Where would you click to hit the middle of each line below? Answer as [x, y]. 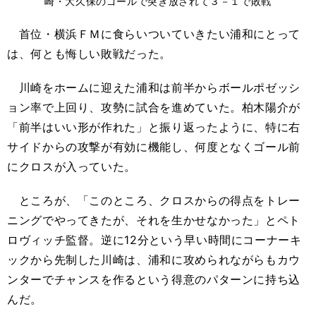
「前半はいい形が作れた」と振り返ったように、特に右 [154, 127]
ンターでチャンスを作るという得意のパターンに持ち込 [154, 279]
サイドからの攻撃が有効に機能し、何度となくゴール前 [154, 146]
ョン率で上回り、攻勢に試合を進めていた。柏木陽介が [154, 107]
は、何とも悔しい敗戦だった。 [89, 53]
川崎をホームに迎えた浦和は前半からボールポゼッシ [154, 87]
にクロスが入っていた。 [72, 166]
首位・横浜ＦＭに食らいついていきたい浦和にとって [154, 34]
